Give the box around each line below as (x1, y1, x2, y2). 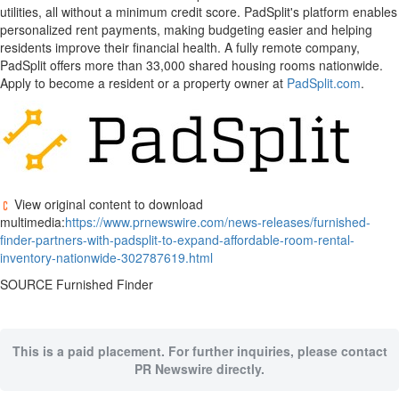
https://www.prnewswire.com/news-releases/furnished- (65, 213, 370, 231)
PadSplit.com (287, 74, 361, 92)
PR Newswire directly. (134, 360, 265, 378)
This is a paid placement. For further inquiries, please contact (12, 342, 387, 360)
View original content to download (11, 195, 203, 213)
